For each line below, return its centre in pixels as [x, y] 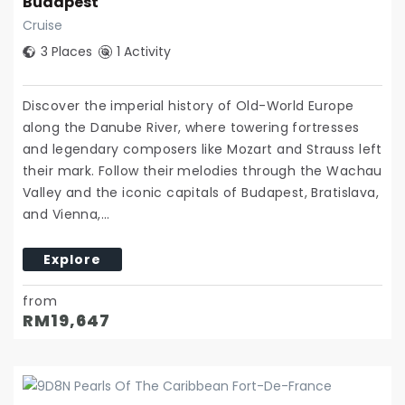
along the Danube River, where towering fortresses [191, 128]
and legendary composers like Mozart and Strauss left [202, 150]
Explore [72, 260]
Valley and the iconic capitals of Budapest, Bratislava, [201, 193]
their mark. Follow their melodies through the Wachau [202, 171]
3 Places [66, 52]
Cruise [42, 26]
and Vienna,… [66, 215]
